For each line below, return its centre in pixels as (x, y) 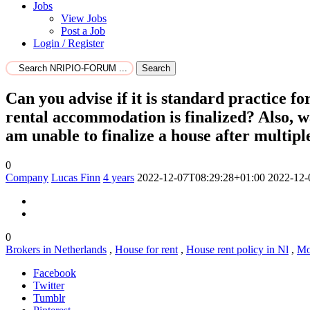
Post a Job (83, 31)
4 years (119, 177)
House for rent (146, 249)
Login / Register (69, 44)
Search (156, 69)
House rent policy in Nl (237, 249)
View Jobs (84, 19)
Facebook (55, 273)
